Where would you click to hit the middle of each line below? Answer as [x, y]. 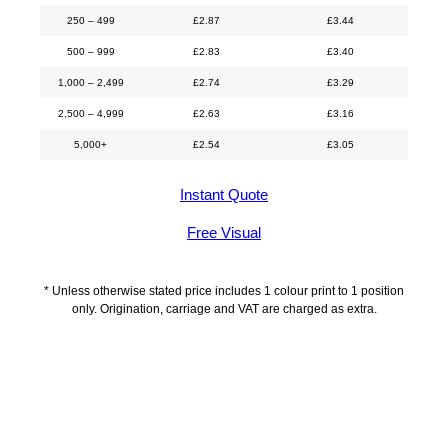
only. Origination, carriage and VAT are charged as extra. [224, 309]
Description [224, 393]
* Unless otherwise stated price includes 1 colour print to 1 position [224, 291]
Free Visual [224, 232]
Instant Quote [224, 194]
